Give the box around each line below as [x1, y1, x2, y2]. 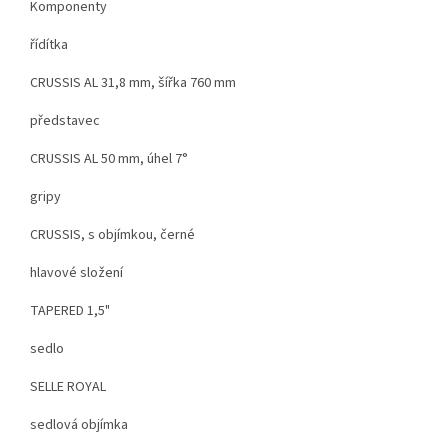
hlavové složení [30, 262, 123, 283]
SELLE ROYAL [30, 376, 106, 397]
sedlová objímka [30, 414, 128, 435]
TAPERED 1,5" [30, 300, 110, 321]
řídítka [30, 34, 68, 55]
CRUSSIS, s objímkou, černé [30, 224, 195, 245]
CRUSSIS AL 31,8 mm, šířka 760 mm [30, 72, 236, 93]
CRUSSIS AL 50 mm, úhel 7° [30, 148, 188, 169]
